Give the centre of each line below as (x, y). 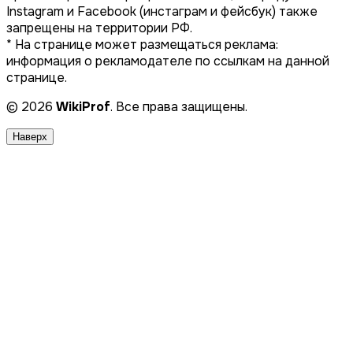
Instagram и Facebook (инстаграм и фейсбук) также (162, 12)
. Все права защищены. (179, 107)
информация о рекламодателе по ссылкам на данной (168, 61)
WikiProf (83, 107)
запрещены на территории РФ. (99, 28)
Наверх (30, 137)
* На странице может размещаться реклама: (142, 45)
